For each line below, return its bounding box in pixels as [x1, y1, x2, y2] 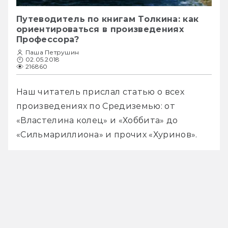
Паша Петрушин [25, 48, 79, 56]
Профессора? [16, 35, 79, 45]
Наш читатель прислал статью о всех [16, 87, 184, 97]
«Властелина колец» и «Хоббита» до [16, 116, 178, 126]
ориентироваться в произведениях [16, 24, 184, 35]
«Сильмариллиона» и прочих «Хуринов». [16, 130, 197, 140]
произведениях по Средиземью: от [16, 101, 175, 111]
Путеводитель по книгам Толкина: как [16, 14, 199, 24]
